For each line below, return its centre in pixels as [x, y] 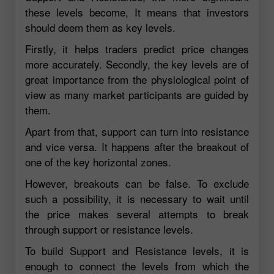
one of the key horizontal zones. [98, 162]
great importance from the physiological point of [137, 80]
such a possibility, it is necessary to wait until [137, 199]
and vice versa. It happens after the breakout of [137, 147]
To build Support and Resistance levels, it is [137, 251]
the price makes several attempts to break [137, 214]
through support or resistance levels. [109, 229]
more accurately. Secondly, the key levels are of [137, 64]
